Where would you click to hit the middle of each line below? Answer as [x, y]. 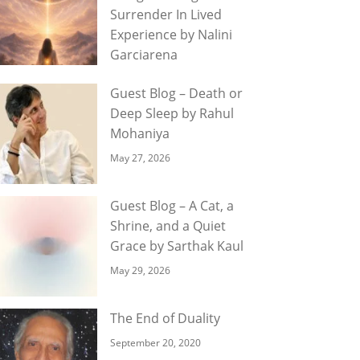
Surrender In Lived [166, 14]
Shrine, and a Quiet [168, 226]
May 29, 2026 [140, 270]
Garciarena [144, 55]
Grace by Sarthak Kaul [177, 246]
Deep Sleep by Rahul [172, 113]
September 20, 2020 [155, 343]
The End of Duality [165, 318]
